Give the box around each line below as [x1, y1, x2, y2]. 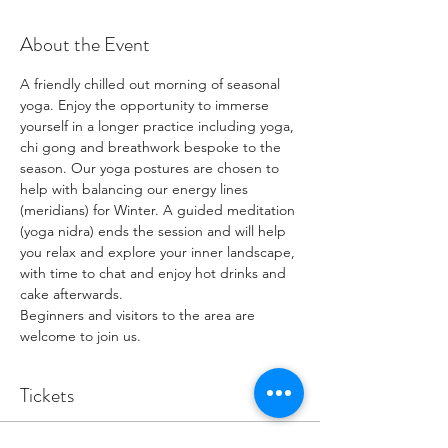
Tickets [20, 381, 74, 410]
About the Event [20, 30, 150, 59]
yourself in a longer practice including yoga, [20, 117, 298, 135]
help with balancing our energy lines [20, 180, 252, 198]
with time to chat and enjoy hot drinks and [20, 264, 290, 282]
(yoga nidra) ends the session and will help [20, 222, 290, 240]
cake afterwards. [20, 285, 127, 303]
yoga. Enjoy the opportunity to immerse [20, 96, 273, 114]
